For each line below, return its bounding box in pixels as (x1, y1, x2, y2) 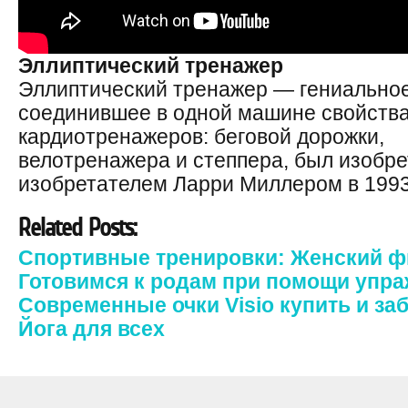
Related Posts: (18, 212, 137, 241)
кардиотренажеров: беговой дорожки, (18, 125, 384, 148)
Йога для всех (18, 317, 165, 341)
